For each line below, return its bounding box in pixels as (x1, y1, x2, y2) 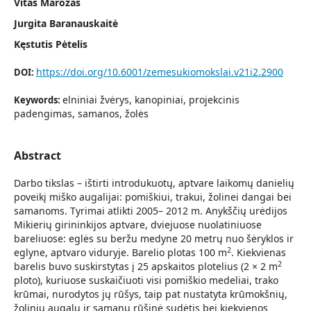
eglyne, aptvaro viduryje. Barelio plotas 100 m (14, 246, 227, 259)
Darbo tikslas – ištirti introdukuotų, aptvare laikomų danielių (14, 176, 294, 190)
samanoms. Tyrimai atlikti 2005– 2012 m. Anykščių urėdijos (14, 204, 287, 217)
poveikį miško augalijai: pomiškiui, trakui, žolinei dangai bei (14, 190, 292, 203)
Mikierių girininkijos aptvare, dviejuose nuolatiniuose (14, 218, 262, 231)
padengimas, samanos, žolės (14, 107, 149, 120)
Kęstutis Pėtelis (14, 37, 87, 51)
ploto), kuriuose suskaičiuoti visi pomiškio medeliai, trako (14, 274, 278, 287)
